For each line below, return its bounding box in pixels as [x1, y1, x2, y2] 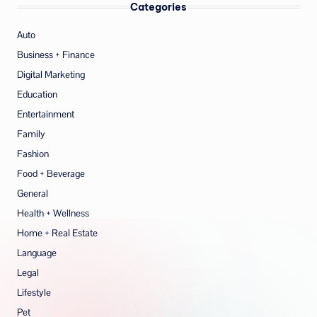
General [17, 187, 48, 200]
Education [17, 88, 57, 100]
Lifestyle [17, 286, 51, 299]
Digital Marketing [17, 68, 85, 81]
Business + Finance [17, 48, 95, 61]
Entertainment [17, 108, 74, 120]
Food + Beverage [17, 167, 85, 180]
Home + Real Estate [17, 226, 98, 239]
